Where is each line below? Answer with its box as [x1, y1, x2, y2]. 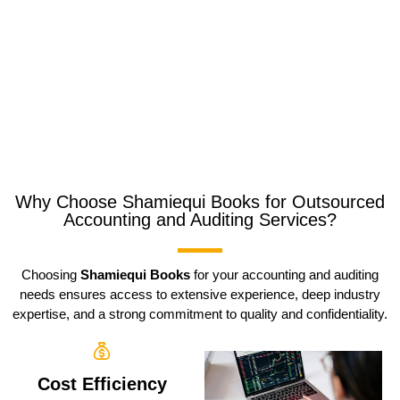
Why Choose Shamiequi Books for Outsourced [15, 192, 385, 212]
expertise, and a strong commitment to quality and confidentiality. [12, 306, 387, 321]
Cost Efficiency [37, 374, 167, 394]
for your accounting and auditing [190, 267, 379, 282]
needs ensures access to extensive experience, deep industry [20, 287, 380, 302]
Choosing [21, 267, 80, 282]
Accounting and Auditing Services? [63, 210, 337, 229]
